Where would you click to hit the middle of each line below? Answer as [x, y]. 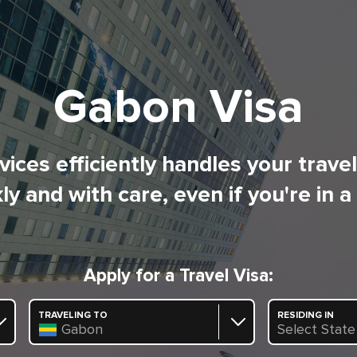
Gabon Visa [178, 108]
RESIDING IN [306, 316]
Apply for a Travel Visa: [178, 276]
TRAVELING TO [73, 316]
